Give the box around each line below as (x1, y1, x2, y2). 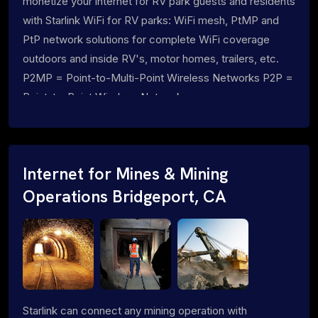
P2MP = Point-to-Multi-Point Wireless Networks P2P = (23, 70, 293, 84)
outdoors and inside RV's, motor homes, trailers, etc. (23, 51, 279, 65)
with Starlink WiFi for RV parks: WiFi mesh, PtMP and (23, 13, 279, 27)
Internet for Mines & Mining (23, 163, 228, 185)
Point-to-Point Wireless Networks (23, 89, 188, 104)
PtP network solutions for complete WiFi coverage (23, 32, 270, 46)
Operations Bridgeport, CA (23, 185, 226, 207)
